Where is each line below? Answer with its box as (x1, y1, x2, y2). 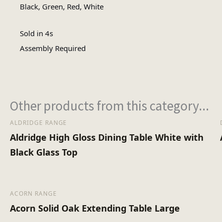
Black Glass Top (10, 146, 77, 159)
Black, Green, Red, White (19, 1, 104, 12)
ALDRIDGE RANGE (10, 118, 67, 127)
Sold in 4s (19, 28, 53, 39)
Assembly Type (155, 34, 212, 44)
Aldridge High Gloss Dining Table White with (10, 131, 204, 144)
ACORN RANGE (10, 189, 57, 198)
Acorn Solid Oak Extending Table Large (10, 202, 180, 215)
